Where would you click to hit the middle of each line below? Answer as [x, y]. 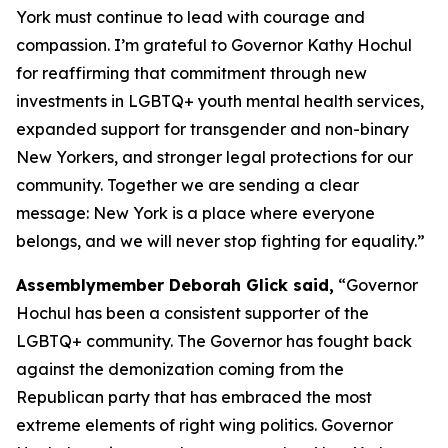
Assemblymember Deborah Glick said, [175, 285]
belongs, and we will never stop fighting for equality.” [220, 241]
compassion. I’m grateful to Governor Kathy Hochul [214, 45]
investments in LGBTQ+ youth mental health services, [220, 101]
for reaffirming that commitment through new [191, 73]
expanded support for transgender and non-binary [212, 129]
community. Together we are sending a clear [187, 185]
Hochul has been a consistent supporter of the [192, 313]
